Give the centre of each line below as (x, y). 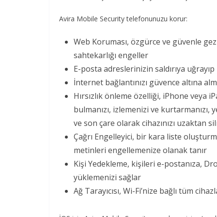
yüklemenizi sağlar (107, 177)
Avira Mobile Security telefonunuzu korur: (123, 18)
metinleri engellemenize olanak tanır (140, 150)
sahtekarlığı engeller (111, 55)
